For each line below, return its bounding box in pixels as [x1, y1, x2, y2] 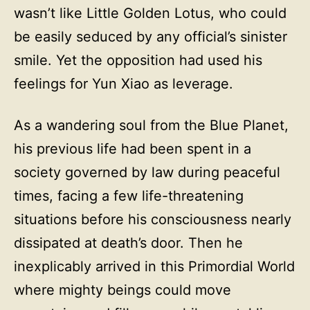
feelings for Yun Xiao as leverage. [14, 75, 233, 92]
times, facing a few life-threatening [14, 188, 244, 204]
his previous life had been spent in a [14, 140, 251, 157]
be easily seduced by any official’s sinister [14, 28, 287, 45]
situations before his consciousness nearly [14, 211, 291, 228]
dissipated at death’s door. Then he [14, 235, 243, 251]
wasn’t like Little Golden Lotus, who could [14, 5, 286, 21]
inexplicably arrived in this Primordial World [14, 258, 295, 275]
